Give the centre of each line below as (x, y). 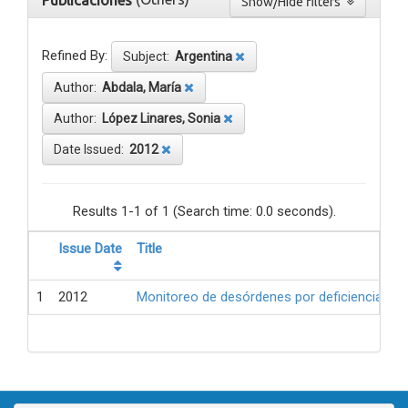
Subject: (149, 57)
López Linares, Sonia (161, 119)
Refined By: (75, 56)
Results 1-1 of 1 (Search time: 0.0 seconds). (204, 212)
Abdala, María (142, 88)
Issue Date (90, 249)
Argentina (204, 57)
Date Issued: (92, 150)
